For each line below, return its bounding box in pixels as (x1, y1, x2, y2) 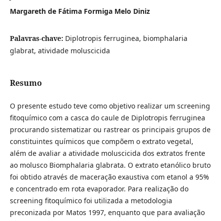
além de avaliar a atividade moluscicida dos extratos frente (9, 148, 205, 158)
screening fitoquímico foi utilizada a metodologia (9, 195, 172, 205)
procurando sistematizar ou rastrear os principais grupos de (9, 124, 211, 134)
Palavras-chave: (9, 33, 65, 43)
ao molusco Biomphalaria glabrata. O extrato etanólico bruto (9, 160, 211, 170)
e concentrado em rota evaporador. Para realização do (9, 184, 188, 193)
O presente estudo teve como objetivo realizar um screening (9, 101, 210, 110)
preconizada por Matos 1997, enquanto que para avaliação (9, 207, 205, 217)
